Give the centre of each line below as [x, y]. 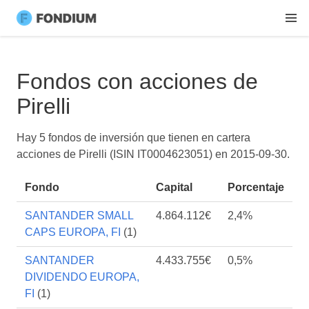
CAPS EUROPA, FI [73, 232]
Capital [174, 187]
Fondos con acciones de [137, 81]
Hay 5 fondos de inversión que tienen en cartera [133, 138]
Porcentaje [256, 187]
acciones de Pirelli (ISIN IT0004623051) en [123, 154]
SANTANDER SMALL [79, 216]
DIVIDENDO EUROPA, [82, 277]
